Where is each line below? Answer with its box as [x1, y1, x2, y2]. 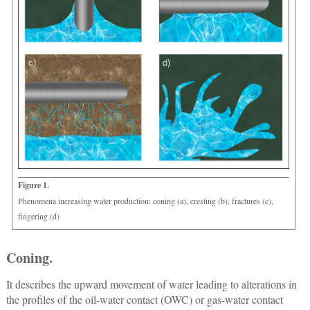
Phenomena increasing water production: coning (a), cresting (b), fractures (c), [17, 195, 273, 207]
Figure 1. [17, 179, 49, 192]
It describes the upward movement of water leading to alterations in [6, 277, 297, 292]
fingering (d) [17, 210, 60, 222]
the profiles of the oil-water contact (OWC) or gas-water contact [6, 292, 283, 307]
